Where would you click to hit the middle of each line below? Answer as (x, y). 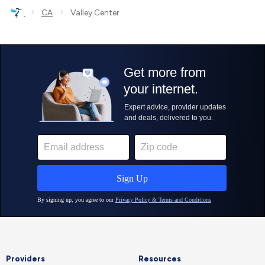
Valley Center (91, 13)
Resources (160, 259)
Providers (25, 259)
